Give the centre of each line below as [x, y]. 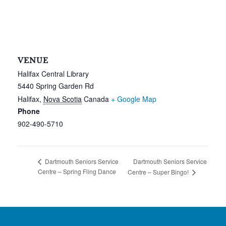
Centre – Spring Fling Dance [77, 172]
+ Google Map [134, 99]
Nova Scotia [63, 99]
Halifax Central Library [53, 74]
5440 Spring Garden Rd [56, 86]
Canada [96, 99]
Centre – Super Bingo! [159, 172]
